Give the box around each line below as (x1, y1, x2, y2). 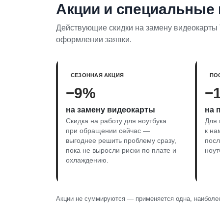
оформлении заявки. (56, 35, 132, 44)
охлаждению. (66, 156, 109, 164)
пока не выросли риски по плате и (66, 146, 176, 154)
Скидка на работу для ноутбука (66, 117, 166, 125)
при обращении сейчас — (66, 127, 150, 135)
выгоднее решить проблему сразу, (66, 137, 176, 144)
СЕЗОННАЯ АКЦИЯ (71, 72, 124, 78)
